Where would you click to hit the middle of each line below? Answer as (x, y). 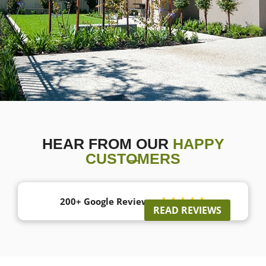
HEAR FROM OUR (107, 144)
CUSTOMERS (133, 159)
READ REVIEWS (187, 210)
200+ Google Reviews (106, 202)
